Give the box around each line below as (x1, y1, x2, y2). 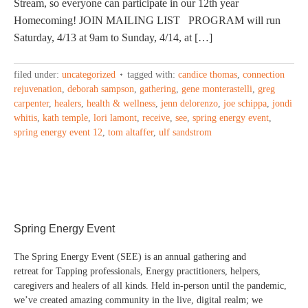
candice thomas (178, 69, 237, 80)
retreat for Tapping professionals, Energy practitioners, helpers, (14, 266, 261, 276)
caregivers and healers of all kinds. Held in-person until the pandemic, (14, 280, 287, 291)
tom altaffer (108, 127, 153, 137)
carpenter (14, 98, 49, 109)
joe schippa (223, 98, 267, 109)
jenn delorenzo (161, 98, 218, 109)
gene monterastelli (181, 84, 252, 94)
